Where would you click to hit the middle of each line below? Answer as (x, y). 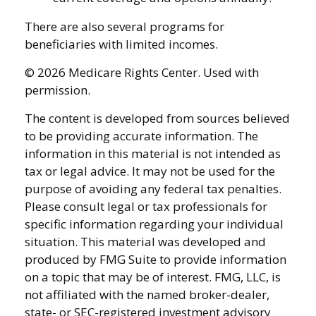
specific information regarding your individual (154, 224)
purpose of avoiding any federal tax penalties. (153, 189)
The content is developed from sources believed (157, 118)
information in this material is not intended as (153, 153)
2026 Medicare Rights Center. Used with (148, 72)
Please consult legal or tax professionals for (146, 206)
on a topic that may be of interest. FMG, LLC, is (153, 277)
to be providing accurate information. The (141, 136)
